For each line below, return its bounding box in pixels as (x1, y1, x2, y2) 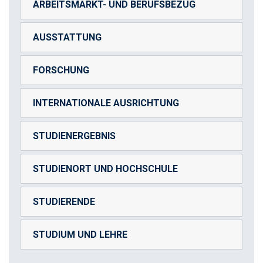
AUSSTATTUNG (33, 32, 102, 43)
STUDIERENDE (33, 196, 95, 207)
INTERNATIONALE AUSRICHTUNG (33, 97, 179, 109)
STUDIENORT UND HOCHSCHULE (33, 163, 178, 174)
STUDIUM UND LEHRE (33, 229, 127, 240)
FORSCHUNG (33, 65, 89, 76)
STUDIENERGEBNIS (33, 130, 116, 141)
